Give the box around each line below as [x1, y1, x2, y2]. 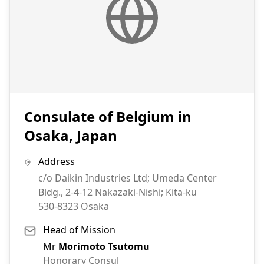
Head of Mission [43, 223, 115, 237]
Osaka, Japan [24, 126, 117, 146]
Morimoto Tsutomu [58, 240, 150, 253]
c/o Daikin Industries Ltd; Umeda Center [38, 171, 217, 185]
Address [38, 155, 75, 169]
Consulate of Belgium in [24, 107, 192, 127]
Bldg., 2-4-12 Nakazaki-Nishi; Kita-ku [38, 186, 197, 199]
